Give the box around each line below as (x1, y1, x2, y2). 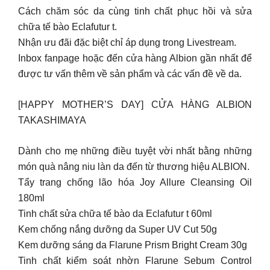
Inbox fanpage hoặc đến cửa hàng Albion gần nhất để (18, 52, 252, 63)
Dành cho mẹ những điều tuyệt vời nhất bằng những (18, 145, 252, 156)
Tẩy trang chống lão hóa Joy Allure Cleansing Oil (18, 177, 252, 187)
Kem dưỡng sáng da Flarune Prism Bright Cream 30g (18, 239, 247, 250)
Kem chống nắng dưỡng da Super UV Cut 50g (18, 224, 217, 234)
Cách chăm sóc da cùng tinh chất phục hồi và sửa (18, 5, 252, 16)
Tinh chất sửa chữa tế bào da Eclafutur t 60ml (18, 208, 212, 219)
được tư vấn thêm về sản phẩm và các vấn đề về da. (18, 68, 242, 79)
